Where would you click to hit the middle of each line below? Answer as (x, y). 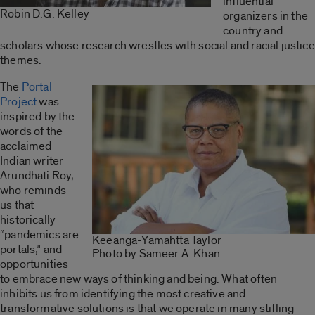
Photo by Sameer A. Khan (156, 254)
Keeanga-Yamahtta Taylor (157, 240)
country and (253, 30)
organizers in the (265, 15)
